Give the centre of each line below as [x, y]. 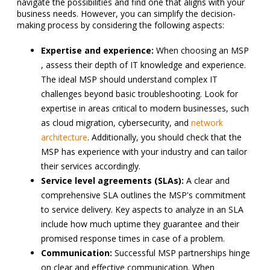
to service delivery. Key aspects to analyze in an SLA [142, 209]
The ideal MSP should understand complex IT [129, 79]
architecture [64, 137]
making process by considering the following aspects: [121, 25]
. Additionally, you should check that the [165, 137]
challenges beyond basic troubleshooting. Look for [140, 93]
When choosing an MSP [201, 50]
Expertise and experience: [97, 50]
